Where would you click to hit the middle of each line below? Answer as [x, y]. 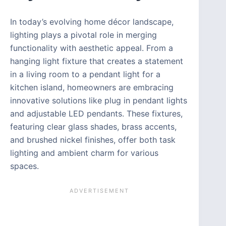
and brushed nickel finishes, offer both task [93, 139]
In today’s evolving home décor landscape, [92, 21]
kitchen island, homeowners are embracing [92, 87]
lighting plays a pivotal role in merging [83, 35]
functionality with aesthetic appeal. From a [92, 48]
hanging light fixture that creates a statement [97, 61]
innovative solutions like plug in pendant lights [99, 100]
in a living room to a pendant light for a [85, 74]
